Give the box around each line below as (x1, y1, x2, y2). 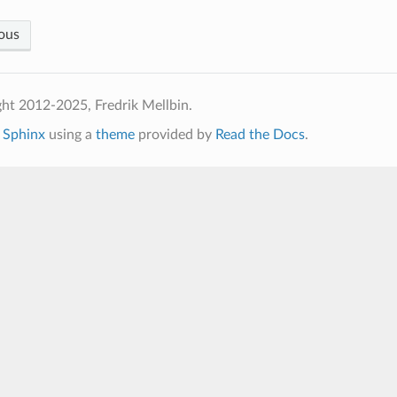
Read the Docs (214, 127, 305, 142)
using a (44, 127, 96, 142)
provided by (134, 127, 215, 142)
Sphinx (2, 127, 45, 142)
